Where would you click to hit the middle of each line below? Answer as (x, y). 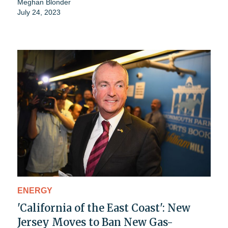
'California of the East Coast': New (104, 208)
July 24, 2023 (39, 12)
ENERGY (35, 191)
